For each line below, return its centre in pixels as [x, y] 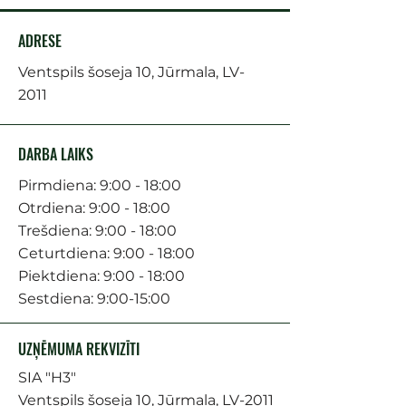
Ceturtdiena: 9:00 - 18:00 [106, 253]
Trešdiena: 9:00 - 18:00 [97, 230]
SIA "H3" [47, 377]
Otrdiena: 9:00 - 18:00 [94, 208]
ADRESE [40, 40]
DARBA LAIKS [56, 154]
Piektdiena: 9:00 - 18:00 [101, 275]
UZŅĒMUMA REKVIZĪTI [79, 348]
